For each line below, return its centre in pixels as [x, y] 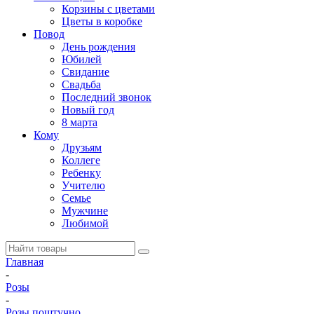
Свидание [86, 72]
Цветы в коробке [102, 21]
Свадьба [81, 84]
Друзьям [82, 148]
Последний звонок [107, 97]
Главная [25, 262]
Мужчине [85, 211]
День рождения [98, 47]
